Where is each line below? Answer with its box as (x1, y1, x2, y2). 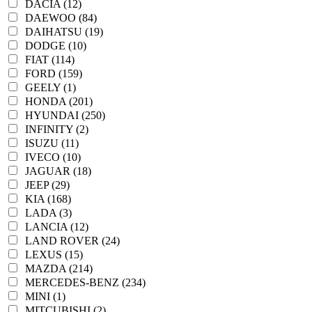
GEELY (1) (25, 81, 76, 93)
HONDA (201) (25, 95, 93, 107)
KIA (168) (25, 193, 71, 205)
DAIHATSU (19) (25, 26, 103, 38)
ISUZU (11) (25, 137, 79, 149)
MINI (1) (25, 290, 65, 302)
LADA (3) (25, 207, 72, 219)
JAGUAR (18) (25, 165, 91, 177)
